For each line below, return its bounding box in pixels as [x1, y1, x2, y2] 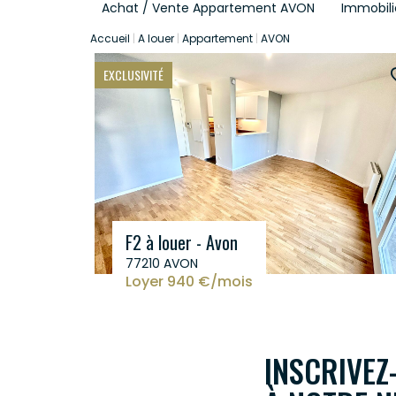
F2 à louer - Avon [126, 229, 238, 256]
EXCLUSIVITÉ [103, 65, 164, 85]
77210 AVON [126, 255, 198, 273]
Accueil [90, 31, 130, 47]
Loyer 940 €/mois [126, 271, 253, 293]
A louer [138, 31, 174, 47]
